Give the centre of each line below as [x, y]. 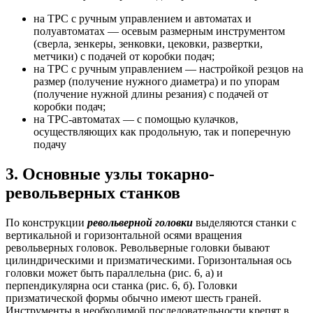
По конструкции [46, 223]
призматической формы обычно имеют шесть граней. [133, 298]
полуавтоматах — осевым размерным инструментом [159, 31]
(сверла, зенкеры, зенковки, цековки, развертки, [148, 44]
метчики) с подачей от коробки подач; [124, 57]
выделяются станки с [245, 223]
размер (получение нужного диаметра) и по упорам [156, 82]
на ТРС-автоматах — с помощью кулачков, [136, 119]
